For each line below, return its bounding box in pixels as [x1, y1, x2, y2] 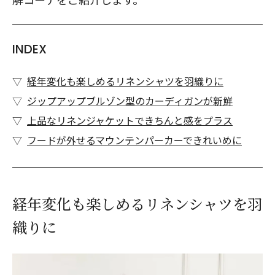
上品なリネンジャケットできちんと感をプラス [27, 113, 233, 128]
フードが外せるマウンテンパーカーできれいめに [27, 133, 242, 147]
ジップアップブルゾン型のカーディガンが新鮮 [27, 93, 233, 108]
